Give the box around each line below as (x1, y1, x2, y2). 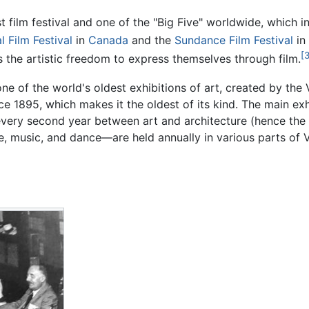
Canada (88, 33, 128, 48)
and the (128, 33, 175, 48)
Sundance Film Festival (175, 33, 293, 48)
